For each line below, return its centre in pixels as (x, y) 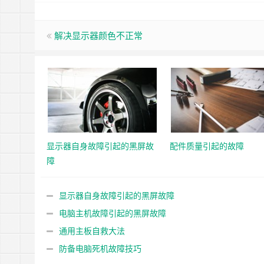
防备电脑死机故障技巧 (100, 248)
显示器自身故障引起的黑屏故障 (117, 195)
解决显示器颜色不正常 (98, 35)
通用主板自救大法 (92, 230)
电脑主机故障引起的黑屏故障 (113, 213)
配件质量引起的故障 (207, 146)
